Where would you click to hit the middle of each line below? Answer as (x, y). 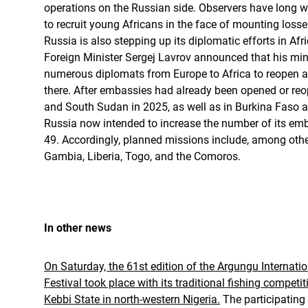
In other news (78, 228)
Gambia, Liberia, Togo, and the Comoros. (142, 156)
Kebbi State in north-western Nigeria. (132, 299)
